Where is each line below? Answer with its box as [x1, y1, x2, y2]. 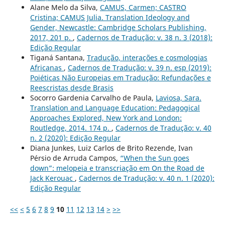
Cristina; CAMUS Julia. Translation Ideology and [30, 13, 190, 23]
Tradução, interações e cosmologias [86, 53, 207, 63]
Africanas [30, 63, 64, 73]
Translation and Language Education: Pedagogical [30, 103, 200, 113]
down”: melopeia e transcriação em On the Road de [30, 163, 204, 173]
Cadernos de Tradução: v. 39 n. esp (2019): [67, 63, 211, 73]
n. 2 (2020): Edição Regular [30, 133, 121, 143]
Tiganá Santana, [30, 53, 87, 63]
